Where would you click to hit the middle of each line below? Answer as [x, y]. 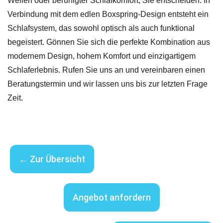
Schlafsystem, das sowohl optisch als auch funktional [101, 28]
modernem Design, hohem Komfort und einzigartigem [102, 56]
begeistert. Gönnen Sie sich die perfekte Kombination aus [109, 42]
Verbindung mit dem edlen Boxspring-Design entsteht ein [108, 14]
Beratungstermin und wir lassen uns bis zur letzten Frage [108, 84]
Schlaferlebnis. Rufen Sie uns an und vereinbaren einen [106, 70]
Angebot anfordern [111, 198]
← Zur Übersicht [52, 159]
